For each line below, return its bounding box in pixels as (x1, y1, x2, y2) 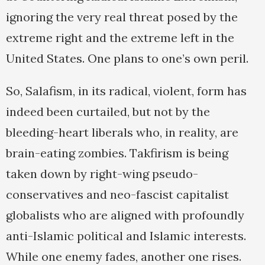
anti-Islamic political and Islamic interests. (6, 228, 246, 244)
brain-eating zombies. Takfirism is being (6, 146, 228, 161)
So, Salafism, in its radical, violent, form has (6, 83, 247, 99)
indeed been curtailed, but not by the (6, 104, 210, 119)
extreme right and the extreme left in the (6, 30, 234, 46)
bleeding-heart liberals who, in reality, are (6, 125, 238, 140)
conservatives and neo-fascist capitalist (6, 187, 229, 202)
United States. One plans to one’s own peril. (6, 51, 248, 66)
